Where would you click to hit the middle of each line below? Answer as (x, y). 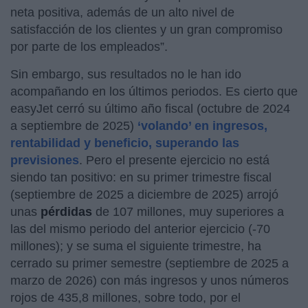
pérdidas (68, 211)
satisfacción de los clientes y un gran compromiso (146, 29)
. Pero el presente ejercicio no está (174, 160)
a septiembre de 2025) (74, 125)
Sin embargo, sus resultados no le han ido (126, 74)
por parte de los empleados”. (89, 46)
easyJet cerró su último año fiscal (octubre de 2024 (150, 108)
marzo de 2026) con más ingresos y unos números (150, 280)
